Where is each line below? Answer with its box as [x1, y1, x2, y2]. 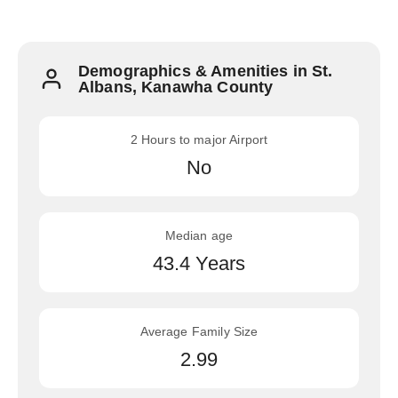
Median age [164, 228, 234, 243]
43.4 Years [152, 252, 246, 275]
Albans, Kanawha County [78, 78, 274, 96]
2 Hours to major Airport [130, 132, 268, 147]
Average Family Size [139, 324, 259, 338]
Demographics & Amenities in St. [78, 62, 333, 80]
